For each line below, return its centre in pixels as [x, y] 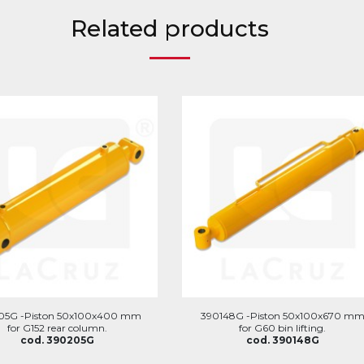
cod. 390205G [57, 340]
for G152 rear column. [57, 327]
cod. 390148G [282, 340]
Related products [170, 28]
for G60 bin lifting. [283, 327]
